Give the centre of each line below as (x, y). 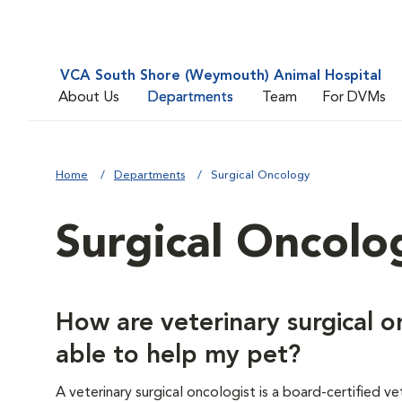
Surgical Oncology (260, 175)
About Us (89, 97)
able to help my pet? (178, 356)
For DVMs (354, 97)
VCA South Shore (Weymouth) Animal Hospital (221, 76)
